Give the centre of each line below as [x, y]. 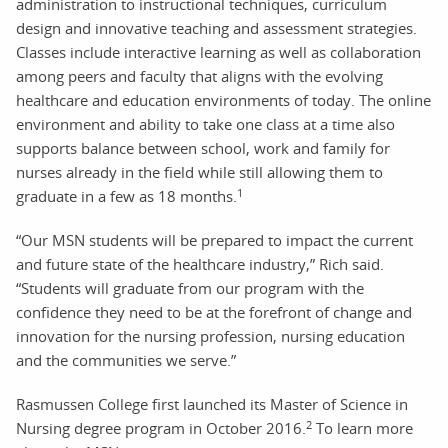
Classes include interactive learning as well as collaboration [218, 52]
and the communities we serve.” [126, 360]
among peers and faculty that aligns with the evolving [199, 76]
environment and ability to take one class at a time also [205, 124]
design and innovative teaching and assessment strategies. [216, 28]
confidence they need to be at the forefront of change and [214, 312]
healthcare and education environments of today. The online [223, 100]
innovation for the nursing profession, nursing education [210, 336]
